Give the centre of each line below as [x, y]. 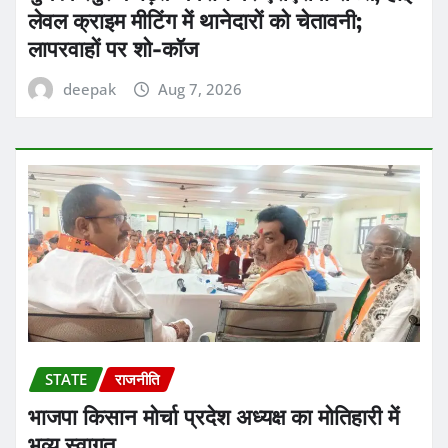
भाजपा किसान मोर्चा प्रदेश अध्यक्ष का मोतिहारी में [213, 415]
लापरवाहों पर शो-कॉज [113, 47]
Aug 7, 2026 [200, 88]
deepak [89, 88]
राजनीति [137, 379]
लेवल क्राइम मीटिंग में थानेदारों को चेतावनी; [195, 19]
